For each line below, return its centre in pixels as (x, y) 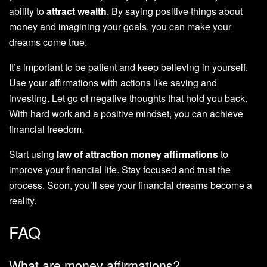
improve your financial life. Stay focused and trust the (120, 169)
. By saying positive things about (175, 11)
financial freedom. (46, 129)
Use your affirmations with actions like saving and (113, 82)
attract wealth (77, 11)
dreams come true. (48, 42)
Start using (33, 154)
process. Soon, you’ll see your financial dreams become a (131, 185)
